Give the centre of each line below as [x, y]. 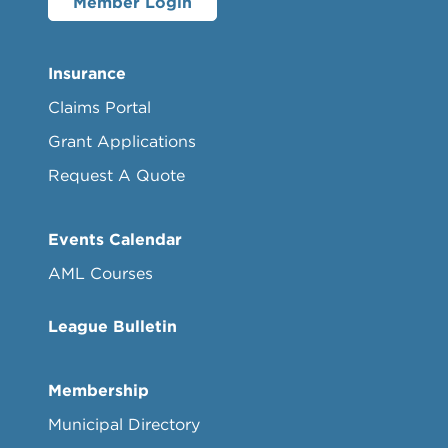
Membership [98, 389]
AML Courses [100, 272]
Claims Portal [99, 106]
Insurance [87, 72]
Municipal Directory [124, 423]
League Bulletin [112, 325]
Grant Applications [122, 140]
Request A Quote [116, 174]
